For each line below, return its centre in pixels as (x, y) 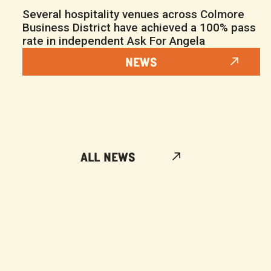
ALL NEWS (108, 156)
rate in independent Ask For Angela (114, 41)
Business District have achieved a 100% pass (139, 27)
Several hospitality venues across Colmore (133, 14)
